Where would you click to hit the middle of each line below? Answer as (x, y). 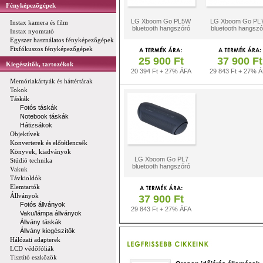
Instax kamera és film (39, 22)
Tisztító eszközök (33, 257)
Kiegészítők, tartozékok (40, 64)
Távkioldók (26, 178)
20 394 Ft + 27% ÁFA (161, 71)
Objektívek (25, 134)
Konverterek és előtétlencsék (49, 143)
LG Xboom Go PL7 (161, 159)
